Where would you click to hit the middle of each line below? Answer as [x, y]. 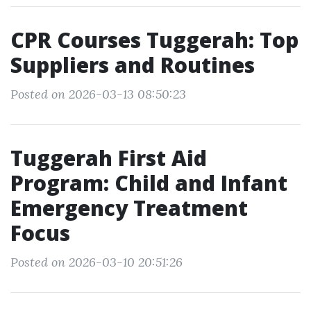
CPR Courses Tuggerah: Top [154, 40]
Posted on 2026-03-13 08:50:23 [98, 94]
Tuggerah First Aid [109, 158]
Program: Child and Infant [149, 183]
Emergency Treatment [129, 208]
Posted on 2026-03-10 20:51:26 [96, 262]
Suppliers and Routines [133, 65]
